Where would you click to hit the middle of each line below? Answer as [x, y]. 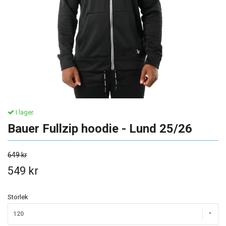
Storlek [18, 197]
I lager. [24, 112]
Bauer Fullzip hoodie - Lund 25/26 [100, 129]
